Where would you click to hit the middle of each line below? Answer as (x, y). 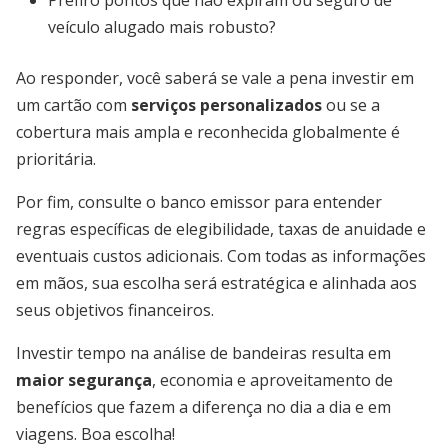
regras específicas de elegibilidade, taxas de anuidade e (221, 229)
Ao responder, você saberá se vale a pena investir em (215, 78)
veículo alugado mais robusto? (162, 27)
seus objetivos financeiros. (115, 310)
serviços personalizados (226, 105)
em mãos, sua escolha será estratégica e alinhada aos (216, 283)
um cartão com (73, 105)
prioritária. (56, 159)
